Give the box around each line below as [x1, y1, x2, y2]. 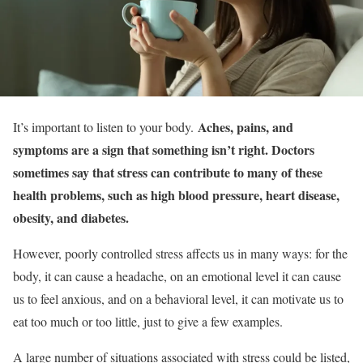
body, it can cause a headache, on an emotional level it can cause [13, 267, 341, 284]
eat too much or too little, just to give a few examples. [13, 312, 283, 330]
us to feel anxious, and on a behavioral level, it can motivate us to [13, 289, 344, 307]
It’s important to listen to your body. [13, 117, 198, 135]
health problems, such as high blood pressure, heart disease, [13, 185, 340, 204]
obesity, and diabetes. [13, 207, 129, 227]
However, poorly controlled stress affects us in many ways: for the [13, 244, 348, 262]
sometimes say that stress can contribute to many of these [13, 162, 322, 181]
